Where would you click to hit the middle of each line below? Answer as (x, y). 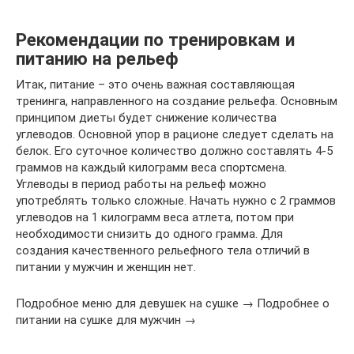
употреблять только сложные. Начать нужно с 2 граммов (176, 201)
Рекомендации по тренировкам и (155, 39)
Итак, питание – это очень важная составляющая (155, 85)
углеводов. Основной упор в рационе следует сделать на (175, 134)
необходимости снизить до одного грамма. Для (149, 234)
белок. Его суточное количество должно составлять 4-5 (174, 151)
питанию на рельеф (97, 58)
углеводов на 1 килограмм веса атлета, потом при (155, 217)
